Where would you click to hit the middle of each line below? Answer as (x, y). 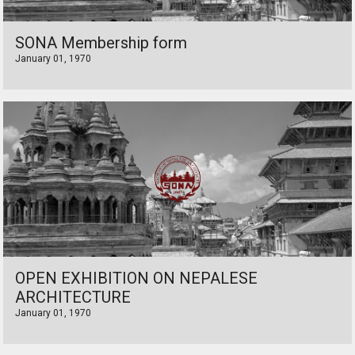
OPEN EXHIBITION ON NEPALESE (136, 278)
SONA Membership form (101, 43)
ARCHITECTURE (73, 297)
